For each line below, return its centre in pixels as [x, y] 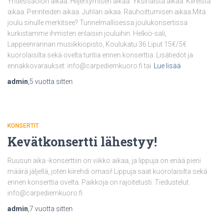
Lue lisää [167, 66]
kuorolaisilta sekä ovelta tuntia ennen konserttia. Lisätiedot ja [100, 55]
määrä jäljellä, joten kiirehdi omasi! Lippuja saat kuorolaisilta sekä [107, 171]
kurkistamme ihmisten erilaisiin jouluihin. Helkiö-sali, [87, 33]
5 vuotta [42, 81]
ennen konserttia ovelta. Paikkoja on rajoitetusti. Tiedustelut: [99, 182]
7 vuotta [42, 208]
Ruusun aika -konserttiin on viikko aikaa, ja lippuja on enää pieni [104, 160]
